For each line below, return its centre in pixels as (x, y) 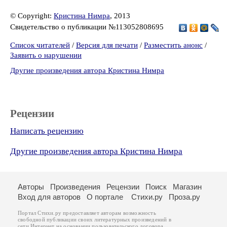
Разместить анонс (173, 45)
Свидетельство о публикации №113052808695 (88, 27)
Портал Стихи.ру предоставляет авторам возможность (87, 213)
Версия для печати (107, 45)
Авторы (31, 187)
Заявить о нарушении (46, 55)
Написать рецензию (47, 131)
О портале (105, 197)
